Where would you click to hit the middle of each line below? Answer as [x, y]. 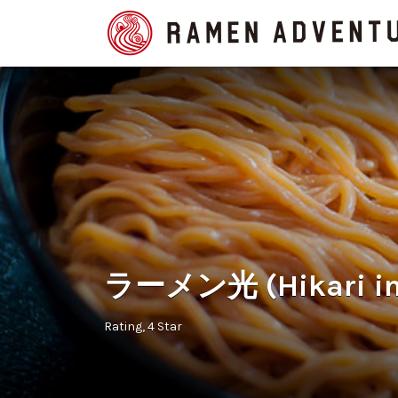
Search [123, 20]
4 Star [165, 326]
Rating [123, 326]
